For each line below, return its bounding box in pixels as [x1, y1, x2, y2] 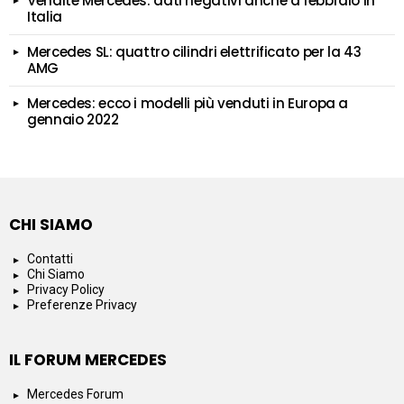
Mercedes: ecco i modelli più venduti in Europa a [27, 94, 348, 114]
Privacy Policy [27, 282, 105, 298]
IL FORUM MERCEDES [9, 349, 167, 372]
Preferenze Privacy [27, 298, 137, 313]
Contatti [27, 252, 73, 267]
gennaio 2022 [27, 110, 119, 130]
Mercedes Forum [27, 387, 124, 402]
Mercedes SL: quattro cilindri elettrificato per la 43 [27, 42, 362, 62]
